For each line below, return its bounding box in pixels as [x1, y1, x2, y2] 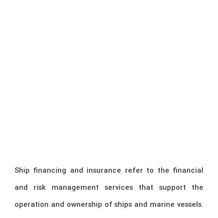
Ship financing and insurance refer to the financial [15, 165, 203, 175]
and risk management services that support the [15, 182, 203, 192]
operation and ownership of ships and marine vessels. [15, 199, 203, 209]
